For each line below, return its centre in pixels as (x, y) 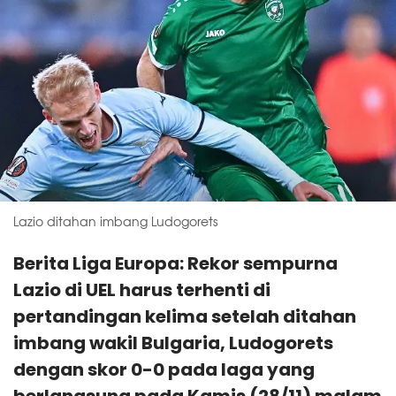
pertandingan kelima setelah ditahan (185, 316)
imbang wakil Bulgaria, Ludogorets (173, 343)
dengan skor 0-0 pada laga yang (164, 369)
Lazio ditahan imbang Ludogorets (115, 221)
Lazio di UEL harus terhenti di (142, 290)
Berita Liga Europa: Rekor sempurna (175, 263)
